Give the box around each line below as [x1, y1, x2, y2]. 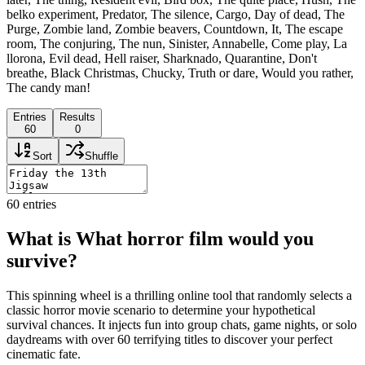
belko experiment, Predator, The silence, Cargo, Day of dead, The [7, 7, 345, 21]
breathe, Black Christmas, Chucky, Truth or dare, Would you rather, [7, 65, 354, 80]
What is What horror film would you [7, 227, 314, 249]
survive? [7, 249, 77, 271]
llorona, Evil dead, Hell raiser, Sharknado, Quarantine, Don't [7, 51, 317, 65]
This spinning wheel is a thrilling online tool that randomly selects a [7, 288, 352, 302]
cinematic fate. [7, 346, 81, 361]
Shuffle [85, 149, 118, 162]
